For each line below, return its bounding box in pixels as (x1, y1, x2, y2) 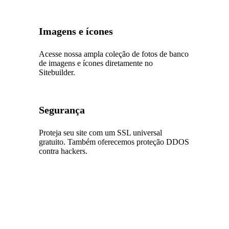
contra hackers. (39, 146, 88, 155)
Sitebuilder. (39, 67, 76, 77)
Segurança (39, 104, 85, 116)
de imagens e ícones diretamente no (39, 58, 153, 67)
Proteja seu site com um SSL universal (39, 128, 163, 137)
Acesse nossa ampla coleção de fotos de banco (39, 49, 189, 58)
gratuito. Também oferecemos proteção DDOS (39, 137, 190, 146)
